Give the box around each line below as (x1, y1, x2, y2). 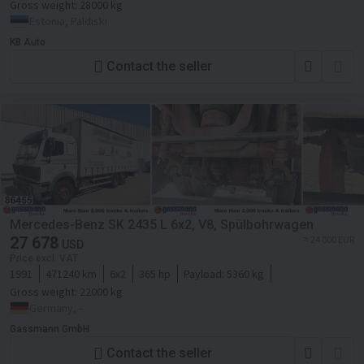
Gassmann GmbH (10, 323, 89, 335)
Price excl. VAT (10, 252, 78, 264)
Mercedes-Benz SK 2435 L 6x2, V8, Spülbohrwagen (10, 216, 314, 232)
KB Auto (10, 36, 45, 48)
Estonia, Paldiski (29, 13, 107, 28)
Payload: (184, 266, 227, 281)
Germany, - (29, 300, 82, 315)
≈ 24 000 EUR (303, 232, 354, 245)
